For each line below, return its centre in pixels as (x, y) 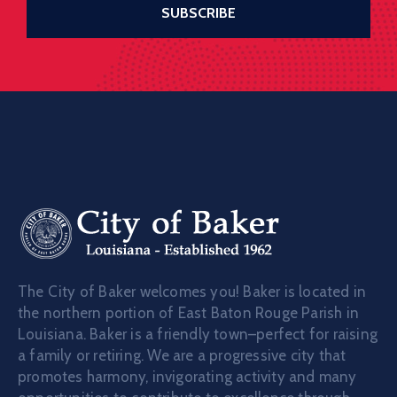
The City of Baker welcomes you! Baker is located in (192, 291)
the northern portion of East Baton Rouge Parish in (189, 312)
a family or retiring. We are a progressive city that (182, 355)
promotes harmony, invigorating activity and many (187, 376)
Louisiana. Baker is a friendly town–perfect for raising (198, 334)
